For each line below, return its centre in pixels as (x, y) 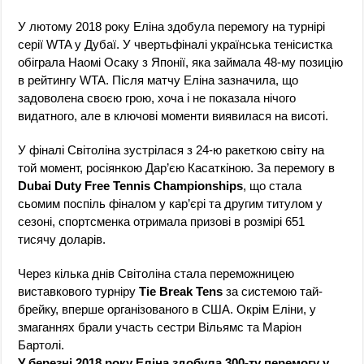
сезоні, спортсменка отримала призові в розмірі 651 (162, 221)
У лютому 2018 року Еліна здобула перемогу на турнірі (172, 26)
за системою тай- (273, 291)
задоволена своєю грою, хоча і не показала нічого (157, 97)
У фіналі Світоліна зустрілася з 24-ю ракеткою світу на (171, 149)
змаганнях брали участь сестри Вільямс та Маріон (160, 327)
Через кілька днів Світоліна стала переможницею (156, 273)
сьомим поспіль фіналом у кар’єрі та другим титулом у (171, 203)
